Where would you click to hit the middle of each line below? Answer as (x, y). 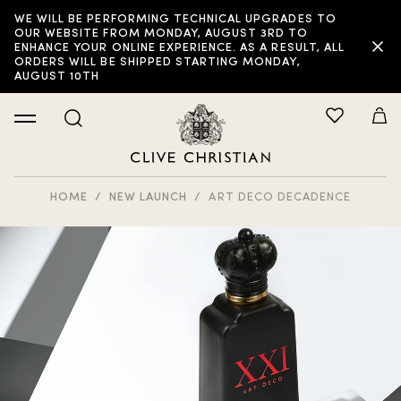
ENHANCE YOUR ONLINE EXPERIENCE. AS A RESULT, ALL (179, 46)
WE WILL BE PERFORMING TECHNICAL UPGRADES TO (175, 17)
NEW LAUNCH (149, 196)
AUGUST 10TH (57, 75)
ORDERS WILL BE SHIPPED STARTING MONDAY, (158, 60)
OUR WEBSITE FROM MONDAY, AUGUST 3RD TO (162, 32)
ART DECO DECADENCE (280, 196)
